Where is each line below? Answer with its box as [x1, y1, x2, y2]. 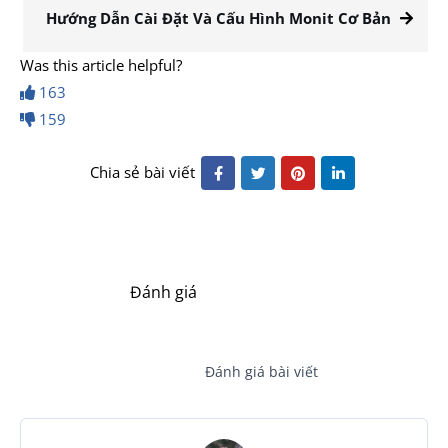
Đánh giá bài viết [205, 361, 318, 381]
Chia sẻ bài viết [90, 162, 195, 183]
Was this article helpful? [20, 55, 182, 76]
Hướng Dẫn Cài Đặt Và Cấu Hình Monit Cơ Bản [46, 8, 391, 29]
